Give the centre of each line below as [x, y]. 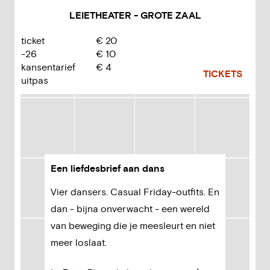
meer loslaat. [80, 243]
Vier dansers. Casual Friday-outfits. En [135, 192]
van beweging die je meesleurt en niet [133, 226]
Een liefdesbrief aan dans [109, 169]
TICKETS [223, 74]
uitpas [35, 81]
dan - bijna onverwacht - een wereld [130, 209]
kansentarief [48, 67]
